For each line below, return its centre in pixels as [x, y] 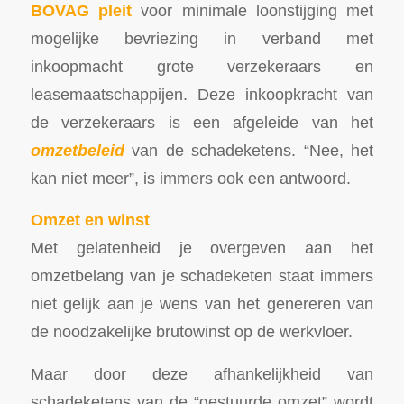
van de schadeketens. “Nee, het [253, 150]
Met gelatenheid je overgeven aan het [202, 248]
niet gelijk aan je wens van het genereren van [202, 304]
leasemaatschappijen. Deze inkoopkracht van [202, 94]
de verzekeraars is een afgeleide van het [202, 122]
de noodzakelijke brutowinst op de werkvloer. [191, 332]
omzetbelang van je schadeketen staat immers [202, 276]
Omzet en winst [90, 220]
